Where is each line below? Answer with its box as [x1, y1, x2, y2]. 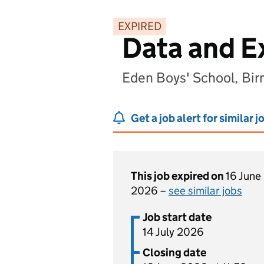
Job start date [143, 210, 212, 224]
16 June [226, 169, 261, 183]
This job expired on [131, 169, 226, 183]
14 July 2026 [143, 225, 204, 239]
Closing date [143, 246, 206, 259]
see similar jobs [169, 184, 242, 197]
